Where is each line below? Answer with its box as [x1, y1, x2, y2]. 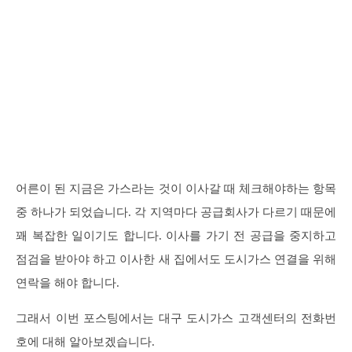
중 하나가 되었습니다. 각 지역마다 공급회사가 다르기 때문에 [16, 206, 336, 219]
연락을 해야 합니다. [16, 277, 119, 290]
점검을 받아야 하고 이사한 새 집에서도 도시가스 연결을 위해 [16, 253, 336, 266]
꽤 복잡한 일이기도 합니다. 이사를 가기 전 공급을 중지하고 [16, 229, 336, 243]
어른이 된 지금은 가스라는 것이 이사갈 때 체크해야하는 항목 [16, 182, 336, 196]
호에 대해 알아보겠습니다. [16, 335, 155, 349]
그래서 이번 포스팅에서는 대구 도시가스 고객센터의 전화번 [16, 312, 336, 325]
